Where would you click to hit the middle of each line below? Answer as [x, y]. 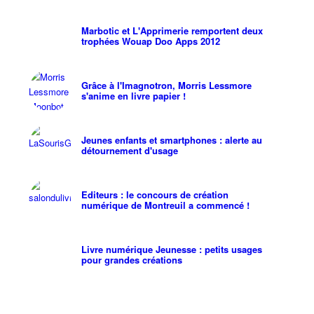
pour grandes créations [131, 260]
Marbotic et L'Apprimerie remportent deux [172, 31]
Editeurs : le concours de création [155, 195]
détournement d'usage [129, 151]
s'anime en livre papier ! [133, 96]
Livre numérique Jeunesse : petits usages [171, 250]
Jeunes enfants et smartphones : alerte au [171, 140]
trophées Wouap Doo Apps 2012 [150, 41]
